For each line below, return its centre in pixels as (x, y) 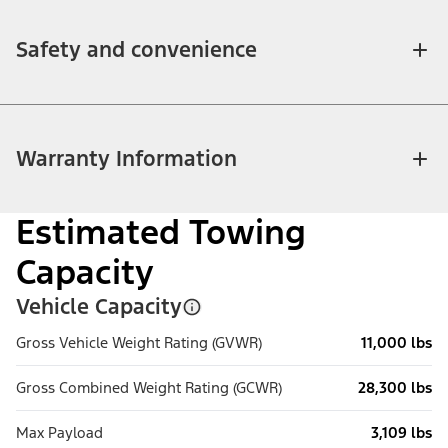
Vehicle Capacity (99, 307)
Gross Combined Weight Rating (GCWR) (149, 388)
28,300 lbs (395, 388)
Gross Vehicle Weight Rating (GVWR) (139, 343)
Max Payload (59, 433)
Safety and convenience (136, 50)
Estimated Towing (161, 233)
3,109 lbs (401, 433)
